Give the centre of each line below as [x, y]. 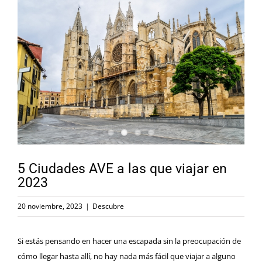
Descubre [108, 206]
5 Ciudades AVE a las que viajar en [122, 169]
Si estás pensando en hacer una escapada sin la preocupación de [129, 241]
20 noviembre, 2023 [50, 206]
